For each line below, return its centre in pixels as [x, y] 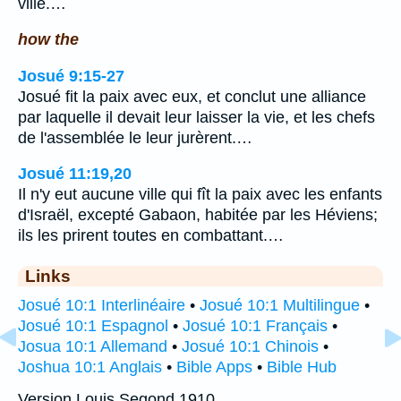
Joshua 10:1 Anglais [90, 367]
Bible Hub [302, 367]
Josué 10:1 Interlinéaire [102, 306]
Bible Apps [214, 367]
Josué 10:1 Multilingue [280, 306]
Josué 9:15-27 [71, 76]
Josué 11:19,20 [75, 174]
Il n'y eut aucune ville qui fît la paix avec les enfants [200, 195]
